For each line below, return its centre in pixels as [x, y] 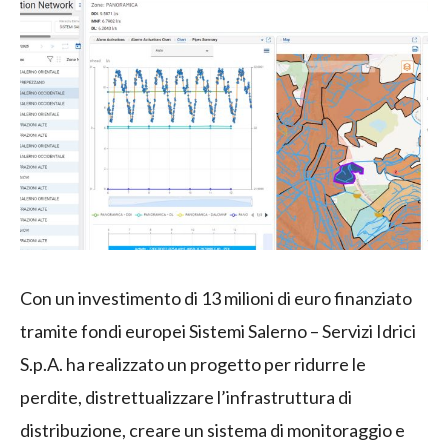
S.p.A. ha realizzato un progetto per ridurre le [193, 363]
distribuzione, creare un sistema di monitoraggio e [212, 429]
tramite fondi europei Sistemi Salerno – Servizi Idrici [218, 330]
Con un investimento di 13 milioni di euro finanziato [216, 297]
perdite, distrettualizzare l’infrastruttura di [186, 396]
